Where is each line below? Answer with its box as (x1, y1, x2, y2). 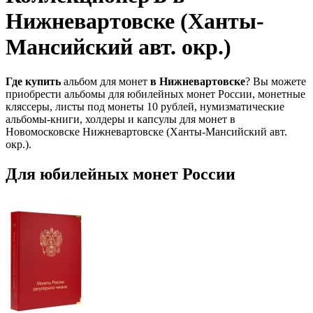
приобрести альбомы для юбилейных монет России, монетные (6, 87, 305, 100)
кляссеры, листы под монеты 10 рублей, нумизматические (6, 100, 284, 112)
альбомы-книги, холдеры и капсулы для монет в (6, 112, 235, 125)
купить (25, 75, 64, 87)
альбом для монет (64, 75, 150, 87)
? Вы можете (245, 75, 306, 87)
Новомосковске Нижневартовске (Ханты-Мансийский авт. (6, 125, 287, 138)
